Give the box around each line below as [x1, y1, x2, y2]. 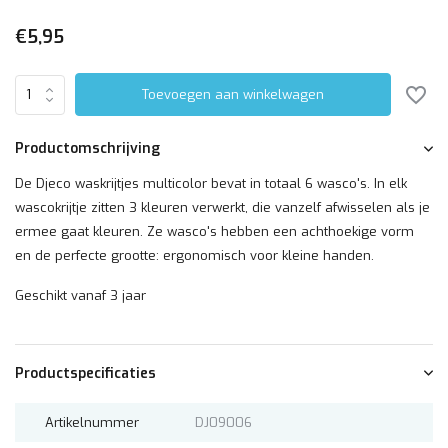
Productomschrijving [15, 139, 160, 158]
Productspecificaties [15, 364, 156, 383]
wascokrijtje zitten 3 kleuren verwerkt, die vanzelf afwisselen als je [15, 199, 430, 216]
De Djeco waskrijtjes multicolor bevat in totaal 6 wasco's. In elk [15, 175, 407, 192]
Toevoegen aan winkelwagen [142, 86, 325, 103]
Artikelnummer [45, 414, 139, 431]
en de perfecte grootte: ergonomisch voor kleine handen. [15, 247, 374, 264]
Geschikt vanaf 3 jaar [15, 287, 146, 304]
